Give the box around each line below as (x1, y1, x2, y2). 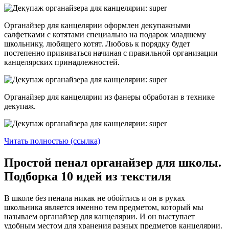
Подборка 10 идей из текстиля (4, 170, 171, 184)
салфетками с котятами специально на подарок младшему (4, 30, 206, 39)
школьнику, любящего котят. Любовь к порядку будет (4, 39, 190, 49)
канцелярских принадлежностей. (4, 58, 120, 67)
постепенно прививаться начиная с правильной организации (4, 49, 218, 58)
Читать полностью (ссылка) (4, 136, 100, 146)
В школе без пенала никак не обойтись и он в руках (4, 194, 185, 203)
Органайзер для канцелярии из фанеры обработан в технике (4, 93, 215, 102)
